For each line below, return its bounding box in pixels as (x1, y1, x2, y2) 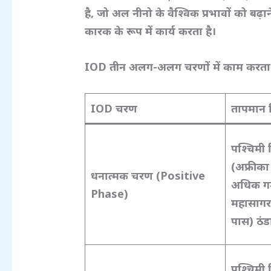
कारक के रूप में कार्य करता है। (85, 24, 217, 39)
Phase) (91, 186, 129, 201)
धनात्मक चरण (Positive (91, 168, 206, 183)
